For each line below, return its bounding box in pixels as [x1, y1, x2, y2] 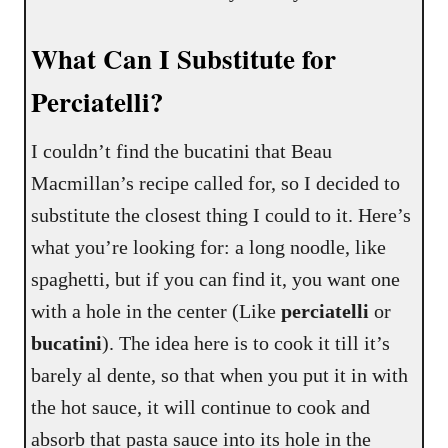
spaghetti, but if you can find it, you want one [31, 268, 401, 291]
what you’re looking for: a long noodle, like [31, 236, 387, 259]
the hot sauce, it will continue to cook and [31, 396, 371, 419]
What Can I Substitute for [31, 39, 337, 79]
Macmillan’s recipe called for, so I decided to [31, 172, 401, 195]
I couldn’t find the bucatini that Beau [31, 140, 333, 163]
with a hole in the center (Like [31, 300, 282, 323]
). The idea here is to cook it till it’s [102, 332, 391, 355]
